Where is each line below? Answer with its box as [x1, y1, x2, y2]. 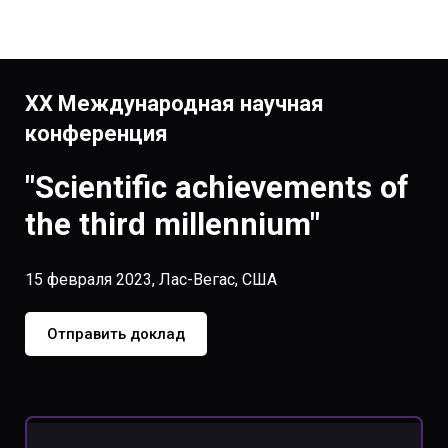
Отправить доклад [47, 325, 185, 343]
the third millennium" [25, 206, 320, 243]
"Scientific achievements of [25, 169, 409, 206]
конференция [25, 121, 168, 146]
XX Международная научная [25, 91, 324, 116]
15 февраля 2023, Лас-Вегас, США [25, 270, 277, 289]
